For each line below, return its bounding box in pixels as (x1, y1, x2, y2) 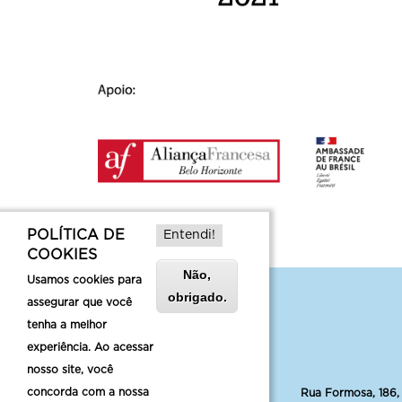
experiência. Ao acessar (27, 342, 153, 353)
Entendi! (163, 229, 215, 241)
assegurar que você (27, 297, 132, 308)
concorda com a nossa (27, 387, 149, 398)
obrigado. (167, 290, 227, 304)
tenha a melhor (27, 319, 107, 330)
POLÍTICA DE (27, 228, 125, 242)
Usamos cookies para (27, 275, 142, 285)
